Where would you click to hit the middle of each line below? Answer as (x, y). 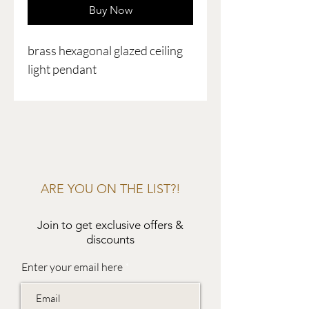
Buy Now (110, 10)
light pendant (62, 69)
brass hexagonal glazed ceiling (105, 51)
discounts (110, 240)
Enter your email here (72, 267)
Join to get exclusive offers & (110, 225)
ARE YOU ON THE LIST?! (110, 189)
